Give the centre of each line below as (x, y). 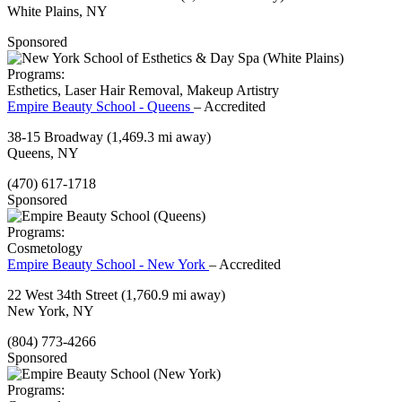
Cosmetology (45, 249)
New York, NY (51, 311)
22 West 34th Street (64, 295)
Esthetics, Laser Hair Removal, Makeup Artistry (143, 91)
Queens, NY (43, 153)
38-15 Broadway (57, 137)
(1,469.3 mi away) (159, 137)
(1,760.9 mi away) (173, 295)
